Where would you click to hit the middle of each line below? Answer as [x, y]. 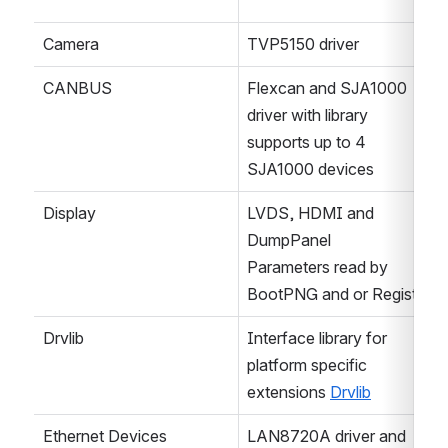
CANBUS [77, 88]
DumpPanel [289, 240]
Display [69, 213]
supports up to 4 [306, 142]
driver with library [307, 115]
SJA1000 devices [310, 169]
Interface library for [317, 338]
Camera [71, 44]
